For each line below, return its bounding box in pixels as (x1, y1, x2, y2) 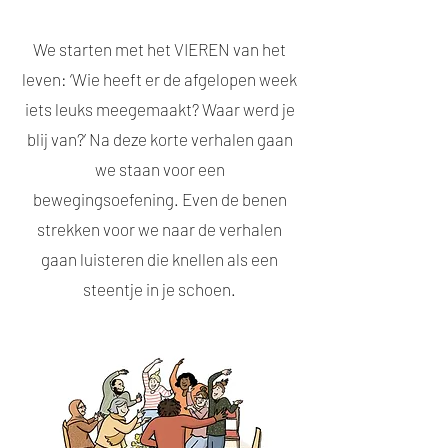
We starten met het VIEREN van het (33, 39, 286, 59)
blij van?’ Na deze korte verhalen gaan (26, 129, 293, 149)
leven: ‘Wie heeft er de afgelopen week (22, 69, 297, 89)
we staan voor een (94, 159, 225, 179)
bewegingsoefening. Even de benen (32, 189, 287, 209)
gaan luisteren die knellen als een (41, 249, 278, 269)
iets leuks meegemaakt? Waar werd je (24, 99, 295, 119)
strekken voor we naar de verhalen (37, 219, 282, 239)
